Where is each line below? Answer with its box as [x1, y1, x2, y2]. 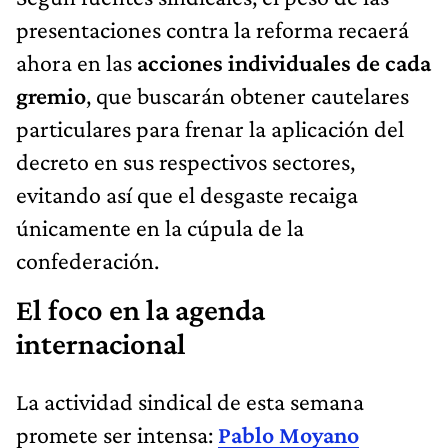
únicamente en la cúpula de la [16, 214, 304, 242]
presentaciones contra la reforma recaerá [16, 16, 409, 44]
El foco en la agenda [16, 293, 265, 328]
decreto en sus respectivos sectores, [16, 148, 355, 176]
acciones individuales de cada [137, 49, 431, 77]
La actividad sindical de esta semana [16, 388, 364, 416]
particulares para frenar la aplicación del [16, 115, 404, 143]
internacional [16, 327, 186, 362]
